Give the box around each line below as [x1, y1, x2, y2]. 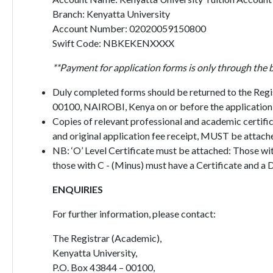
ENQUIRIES [52, 183, 103, 195]
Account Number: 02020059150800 [52, 23, 206, 34]
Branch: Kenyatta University [52, 8, 172, 19]
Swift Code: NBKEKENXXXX [52, 37, 174, 49]
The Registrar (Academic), [52, 232, 161, 244]
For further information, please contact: [52, 208, 216, 219]
